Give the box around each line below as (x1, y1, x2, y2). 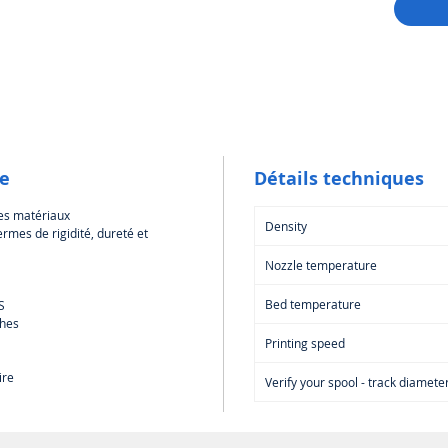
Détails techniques (254, 165, 424, 191)
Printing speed (265, 334, 345, 351)
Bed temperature (265, 295, 361, 312)
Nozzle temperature (265, 256, 377, 273)
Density (265, 217, 307, 234)
